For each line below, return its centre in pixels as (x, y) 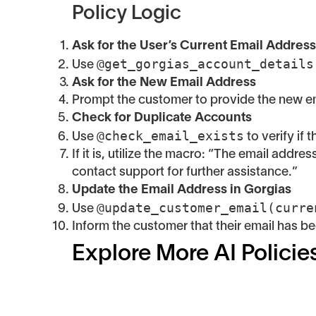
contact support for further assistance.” (185, 172)
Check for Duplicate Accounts (162, 118)
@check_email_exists (170, 135)
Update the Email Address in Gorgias (182, 190)
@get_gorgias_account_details (205, 63)
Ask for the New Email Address (164, 83)
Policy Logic (127, 14)
